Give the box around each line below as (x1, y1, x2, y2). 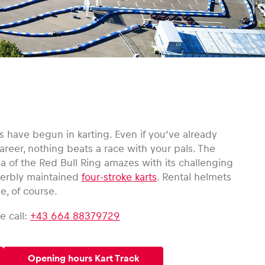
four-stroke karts (82, 171, 157, 183)
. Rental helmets (157, 171, 231, 183)
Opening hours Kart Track (28, 253, 139, 263)
